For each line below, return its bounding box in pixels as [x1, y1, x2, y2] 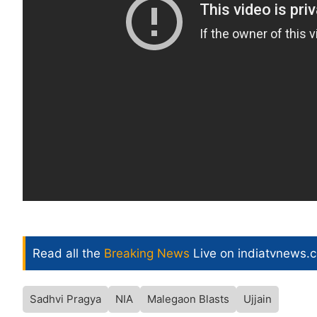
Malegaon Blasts [147, 292, 229, 306]
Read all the [33, 246, 104, 260]
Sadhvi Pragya [30, 292, 101, 306]
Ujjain [243, 292, 272, 306]
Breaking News [104, 246, 190, 260]
